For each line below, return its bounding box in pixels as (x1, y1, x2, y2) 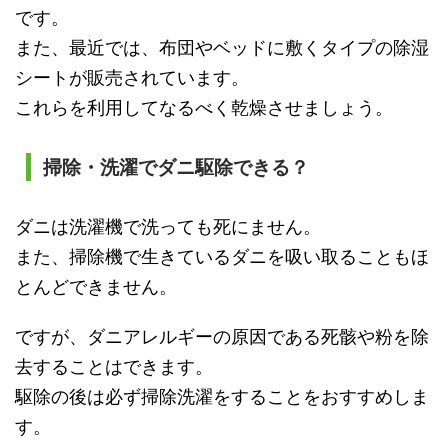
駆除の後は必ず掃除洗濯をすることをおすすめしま (15, 385, 429, 407)
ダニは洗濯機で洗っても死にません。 (15, 215, 321, 237)
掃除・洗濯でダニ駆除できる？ (42, 156, 309, 178)
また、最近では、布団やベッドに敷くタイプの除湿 (15, 36, 429, 58)
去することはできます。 (15, 355, 213, 377)
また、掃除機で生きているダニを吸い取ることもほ (15, 245, 429, 267)
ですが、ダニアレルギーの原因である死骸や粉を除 (15, 325, 429, 347)
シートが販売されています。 (15, 66, 249, 88)
